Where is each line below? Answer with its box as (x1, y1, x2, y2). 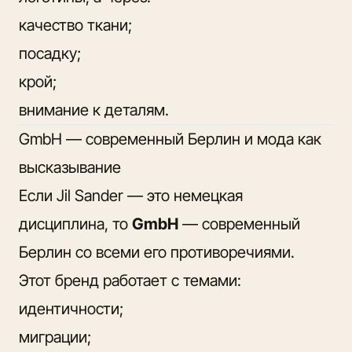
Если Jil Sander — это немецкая (19, 185, 243, 205)
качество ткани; (19, 15, 132, 35)
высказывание (19, 157, 121, 177)
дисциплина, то (19, 214, 132, 233)
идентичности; (19, 299, 123, 318)
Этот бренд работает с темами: (19, 270, 241, 290)
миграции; (19, 327, 91, 346)
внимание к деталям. (19, 100, 169, 119)
